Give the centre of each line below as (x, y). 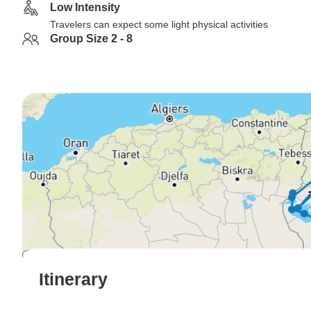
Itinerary (73, 279)
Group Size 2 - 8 (91, 39)
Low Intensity (85, 7)
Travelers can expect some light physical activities (159, 24)
